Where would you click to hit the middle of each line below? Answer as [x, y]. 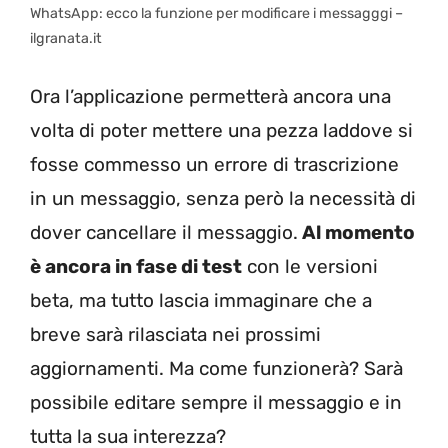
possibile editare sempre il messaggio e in [216, 402]
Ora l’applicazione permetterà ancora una [210, 96]
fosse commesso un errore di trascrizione [214, 164]
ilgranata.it [66, 39]
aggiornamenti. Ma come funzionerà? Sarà [216, 368]
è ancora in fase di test [136, 266]
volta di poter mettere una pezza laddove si [221, 130]
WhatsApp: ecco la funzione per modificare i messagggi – [216, 14]
